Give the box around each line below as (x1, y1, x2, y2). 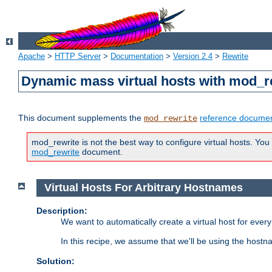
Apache (18, 52, 45, 61)
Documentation (110, 52, 163, 61)
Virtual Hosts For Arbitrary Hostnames (44, 182, 243, 194)
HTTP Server (55, 52, 101, 61)
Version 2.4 (173, 52, 212, 61)
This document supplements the (18, 113, 144, 123)
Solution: (36, 256, 75, 266)
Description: (36, 205, 87, 216)
